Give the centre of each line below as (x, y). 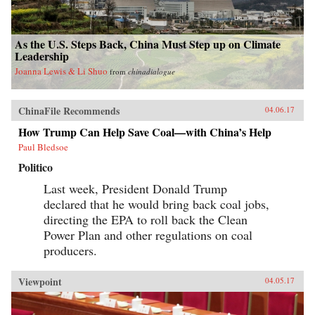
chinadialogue (152, 72)
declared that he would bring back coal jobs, (156, 204)
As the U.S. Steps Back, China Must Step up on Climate (148, 44)
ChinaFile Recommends (69, 111)
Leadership (42, 56)
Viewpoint (40, 282)
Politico (36, 167)
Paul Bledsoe (43, 147)
